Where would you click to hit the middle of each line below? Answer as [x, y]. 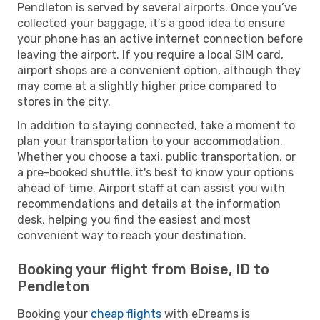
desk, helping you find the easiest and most [134, 219]
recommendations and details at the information [149, 204]
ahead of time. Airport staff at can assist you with [151, 188]
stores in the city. [64, 101]
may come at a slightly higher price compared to [147, 86]
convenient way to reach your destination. [132, 235]
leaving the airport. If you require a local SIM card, [150, 54]
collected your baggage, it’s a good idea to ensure [151, 23]
